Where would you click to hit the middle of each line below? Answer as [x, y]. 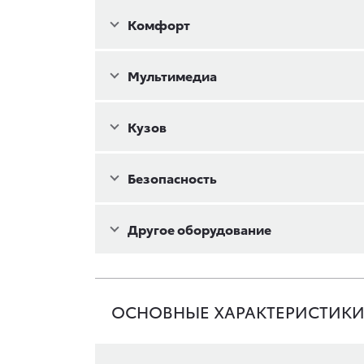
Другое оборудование [199, 229]
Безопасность [172, 178]
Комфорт [159, 24]
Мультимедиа [172, 75]
